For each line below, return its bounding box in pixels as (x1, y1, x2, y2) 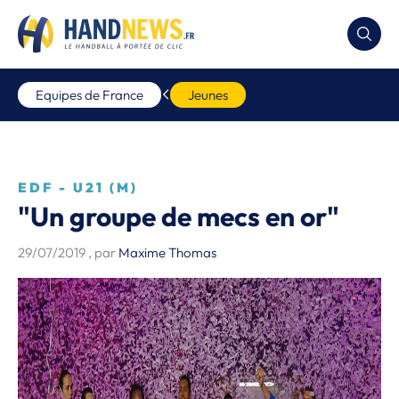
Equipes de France (36, 86, 143, 103)
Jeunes (188, 86, 228, 103)
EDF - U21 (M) (18, 179, 138, 196)
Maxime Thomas (118, 244, 216, 261)
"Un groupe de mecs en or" (18, 199, 339, 233)
